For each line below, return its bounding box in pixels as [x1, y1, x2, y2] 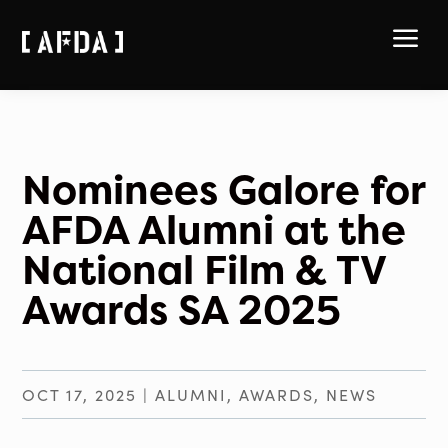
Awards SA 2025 [22, 282, 342, 337]
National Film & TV [22, 242, 387, 297]
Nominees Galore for [22, 162, 426, 217]
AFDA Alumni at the [22, 202, 407, 257]
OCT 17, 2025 [22, 384, 138, 405]
